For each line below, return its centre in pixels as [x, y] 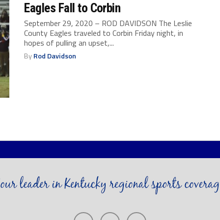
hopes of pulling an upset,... [69, 42]
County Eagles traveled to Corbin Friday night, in [104, 33]
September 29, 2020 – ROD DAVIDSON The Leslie [108, 23]
